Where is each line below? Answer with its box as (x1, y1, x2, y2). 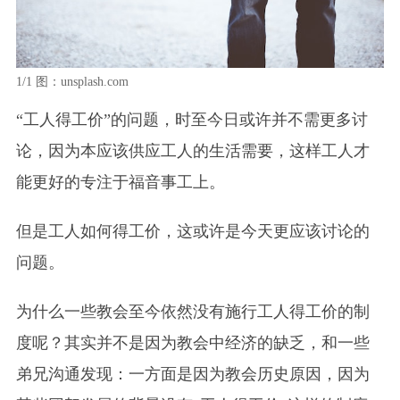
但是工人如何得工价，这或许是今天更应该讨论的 (15, 221, 370, 240)
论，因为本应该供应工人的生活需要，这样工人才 (15, 141, 370, 160)
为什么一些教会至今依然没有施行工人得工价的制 (15, 302, 370, 321)
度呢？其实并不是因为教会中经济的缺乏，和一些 (15, 333, 370, 352)
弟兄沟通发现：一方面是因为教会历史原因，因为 (15, 364, 370, 383)
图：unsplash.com (31, 74, 129, 88)
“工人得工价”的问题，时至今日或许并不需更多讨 (15, 110, 368, 129)
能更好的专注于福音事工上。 (15, 172, 225, 191)
